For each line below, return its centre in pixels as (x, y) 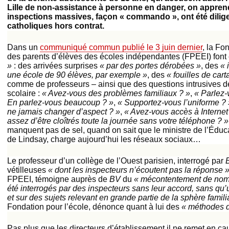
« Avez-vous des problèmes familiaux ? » (116, 93)
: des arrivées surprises (56, 66)
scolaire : (25, 93)
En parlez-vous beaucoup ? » (60, 102)
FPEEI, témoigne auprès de (58, 179)
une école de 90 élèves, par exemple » (77, 75)
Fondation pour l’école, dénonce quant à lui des (94, 207)
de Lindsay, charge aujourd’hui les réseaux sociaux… (104, 139)
